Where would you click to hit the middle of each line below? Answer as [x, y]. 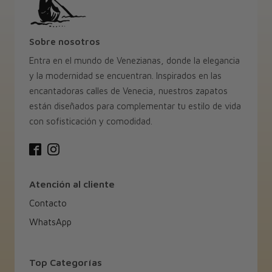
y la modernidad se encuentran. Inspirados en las [125, 75]
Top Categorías [65, 263]
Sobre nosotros [64, 41]
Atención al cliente [72, 184]
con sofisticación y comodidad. [90, 121]
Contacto [48, 203]
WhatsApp [50, 222]
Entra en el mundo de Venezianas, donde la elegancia [134, 60]
